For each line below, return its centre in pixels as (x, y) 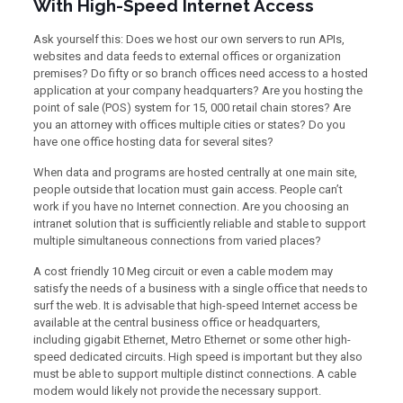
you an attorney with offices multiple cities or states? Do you (189, 125)
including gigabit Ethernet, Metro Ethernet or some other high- (192, 340)
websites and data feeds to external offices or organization (187, 56)
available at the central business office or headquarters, (176, 322)
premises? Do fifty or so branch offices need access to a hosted (200, 73)
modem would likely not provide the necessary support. (177, 391)
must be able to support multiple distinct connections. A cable (194, 374)
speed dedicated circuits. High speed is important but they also (197, 357)
